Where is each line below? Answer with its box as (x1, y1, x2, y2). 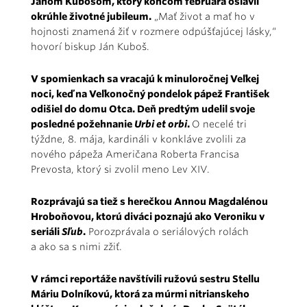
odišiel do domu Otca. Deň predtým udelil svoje (31, 103, 255, 114)
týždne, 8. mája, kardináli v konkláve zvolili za (31, 133, 246, 145)
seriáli (31, 225, 62, 237)
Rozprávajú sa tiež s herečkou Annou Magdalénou (31, 195, 268, 207)
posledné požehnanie (31, 118, 134, 130)
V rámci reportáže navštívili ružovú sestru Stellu (31, 273, 260, 284)
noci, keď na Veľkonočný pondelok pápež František (31, 88, 269, 99)
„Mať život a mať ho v (151, 10, 255, 22)
